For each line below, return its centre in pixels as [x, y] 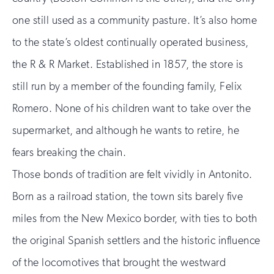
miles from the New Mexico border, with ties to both [135, 219]
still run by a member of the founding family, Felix [127, 87]
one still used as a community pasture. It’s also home [135, 20]
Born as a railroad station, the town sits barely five [128, 197]
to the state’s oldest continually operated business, [131, 43]
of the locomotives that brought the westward [119, 263]
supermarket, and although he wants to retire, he [126, 131]
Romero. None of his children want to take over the [132, 109]
